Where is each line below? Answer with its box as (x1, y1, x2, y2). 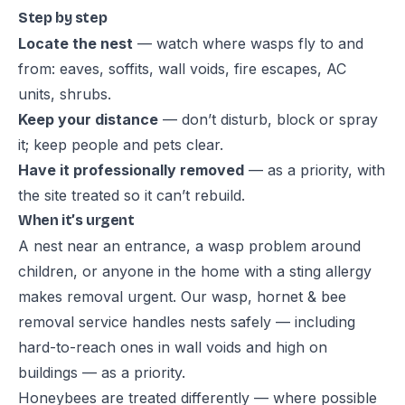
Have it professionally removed (18, 161, 244, 179)
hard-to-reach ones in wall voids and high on (18, 338, 327, 356)
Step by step (18, 9, 108, 26)
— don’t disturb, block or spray (158, 110, 378, 128)
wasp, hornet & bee (212, 287, 346, 306)
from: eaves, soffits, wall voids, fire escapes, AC (18, 60, 346, 78)
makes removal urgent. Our (18, 287, 212, 306)
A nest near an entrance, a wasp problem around (18, 237, 361, 255)
